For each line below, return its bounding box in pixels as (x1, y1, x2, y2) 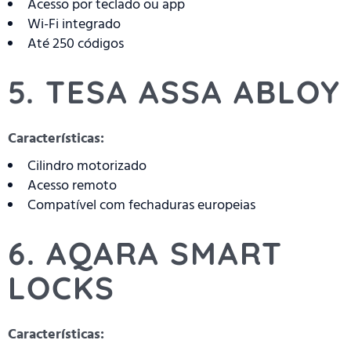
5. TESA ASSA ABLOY (8, 72, 341, 112)
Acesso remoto (27, 175, 117, 196)
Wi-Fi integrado (27, 14, 121, 34)
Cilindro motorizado (27, 156, 147, 176)
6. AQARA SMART (8, 233, 283, 273)
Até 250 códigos (27, 34, 124, 54)
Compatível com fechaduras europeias (27, 195, 255, 215)
